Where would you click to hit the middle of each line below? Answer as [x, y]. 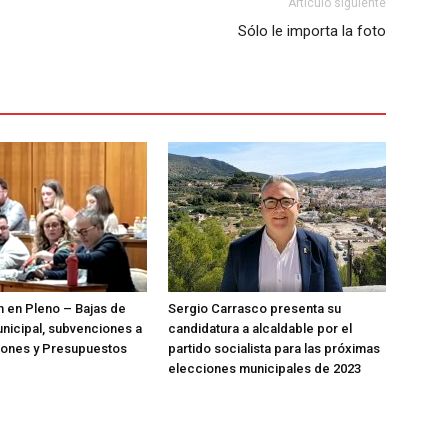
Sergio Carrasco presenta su [254, 309]
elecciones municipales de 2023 [264, 369]
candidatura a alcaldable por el [260, 329]
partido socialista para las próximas [274, 349]
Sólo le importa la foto [312, 31]
